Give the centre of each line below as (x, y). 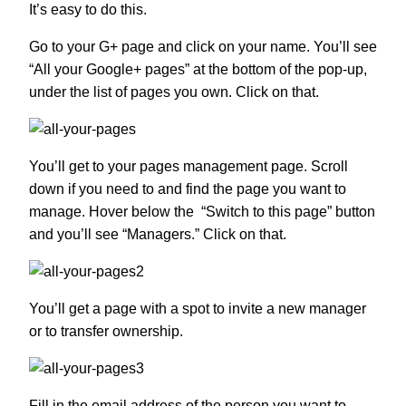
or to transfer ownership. (106, 332)
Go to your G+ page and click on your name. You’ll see (203, 47)
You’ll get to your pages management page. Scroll (188, 167)
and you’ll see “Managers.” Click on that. (158, 235)
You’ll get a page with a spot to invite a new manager (198, 309)
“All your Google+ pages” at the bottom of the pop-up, (198, 70)
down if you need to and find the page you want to (188, 189)
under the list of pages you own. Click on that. (174, 92)
